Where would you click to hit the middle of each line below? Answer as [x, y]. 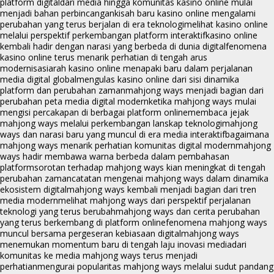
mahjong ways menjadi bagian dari [194, 91]
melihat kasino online [226, 24]
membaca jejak [218, 113]
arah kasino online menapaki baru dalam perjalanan [150, 68]
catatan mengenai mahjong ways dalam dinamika [170, 179]
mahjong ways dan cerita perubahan [188, 212]
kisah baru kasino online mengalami [185, 13]
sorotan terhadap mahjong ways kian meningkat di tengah [150, 168]
